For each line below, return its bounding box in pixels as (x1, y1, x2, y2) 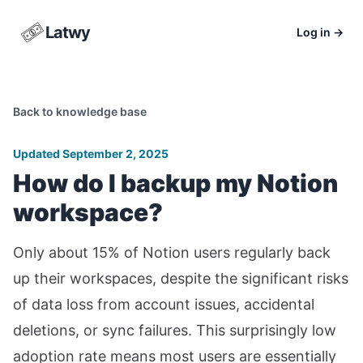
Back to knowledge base (13, 105, 147, 118)
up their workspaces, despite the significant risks (13, 270, 348, 287)
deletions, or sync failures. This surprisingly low (13, 322, 336, 339)
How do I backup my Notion (13, 169, 338, 198)
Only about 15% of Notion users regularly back (13, 244, 331, 261)
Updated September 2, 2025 (13, 147, 169, 160)
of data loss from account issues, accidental (13, 296, 314, 313)
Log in (297, 25, 333, 39)
